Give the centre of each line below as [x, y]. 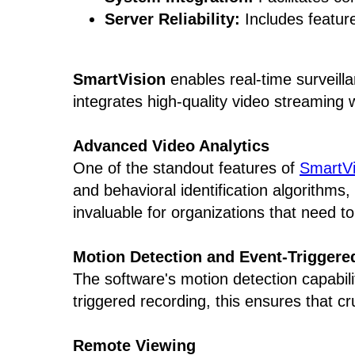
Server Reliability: [172, 19]
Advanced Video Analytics [171, 146]
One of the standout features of [186, 168]
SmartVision [119, 79]
